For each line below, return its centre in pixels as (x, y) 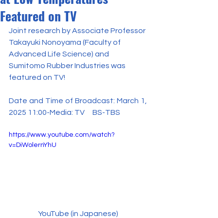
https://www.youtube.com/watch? (62, 135)
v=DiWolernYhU (33, 145)
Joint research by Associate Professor (78, 31)
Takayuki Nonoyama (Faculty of (65, 42)
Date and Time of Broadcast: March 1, (78, 101)
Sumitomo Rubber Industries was (68, 66)
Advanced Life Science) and (60, 54)
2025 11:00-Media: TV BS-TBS (64, 112)
